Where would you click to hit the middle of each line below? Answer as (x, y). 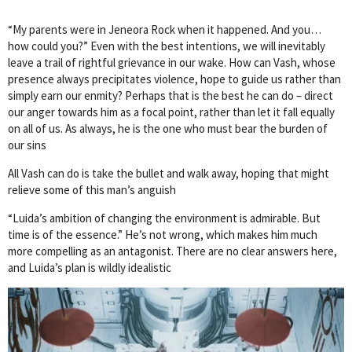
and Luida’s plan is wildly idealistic (90, 267)
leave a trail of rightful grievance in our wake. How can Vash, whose (172, 62)
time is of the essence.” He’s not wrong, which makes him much (163, 234)
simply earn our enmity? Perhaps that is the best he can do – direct (170, 95)
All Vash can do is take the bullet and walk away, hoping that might (169, 173)
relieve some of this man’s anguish (92, 189)
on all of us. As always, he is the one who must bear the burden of (168, 128)
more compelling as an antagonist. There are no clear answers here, (172, 251)
